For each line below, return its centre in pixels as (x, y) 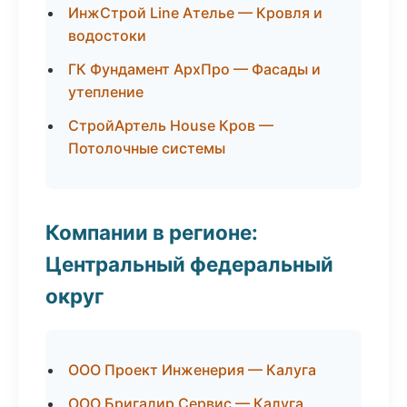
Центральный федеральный (189, 264)
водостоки (107, 35)
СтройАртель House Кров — (171, 125)
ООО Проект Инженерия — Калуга (192, 370)
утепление (106, 92)
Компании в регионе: (152, 232)
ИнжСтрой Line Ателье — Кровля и (195, 13)
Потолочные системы (147, 148)
